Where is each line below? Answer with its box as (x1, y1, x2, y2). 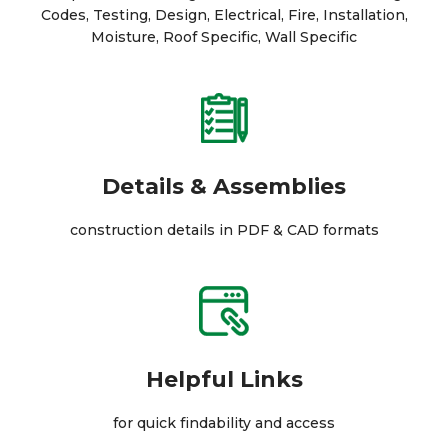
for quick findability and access (113, 414, 335, 432)
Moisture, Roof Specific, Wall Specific (91, 28, 357, 46)
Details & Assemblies (102, 173, 346, 200)
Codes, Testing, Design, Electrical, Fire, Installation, (40, 6, 408, 24)
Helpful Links (145, 366, 303, 393)
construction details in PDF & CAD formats (69, 221, 379, 239)
